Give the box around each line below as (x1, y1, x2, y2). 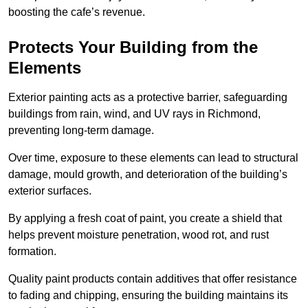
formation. (8, 245, 56, 257)
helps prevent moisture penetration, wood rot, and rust (8, 228, 269, 241)
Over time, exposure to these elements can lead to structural (8, 151, 298, 164)
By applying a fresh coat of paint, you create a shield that (8, 212, 282, 224)
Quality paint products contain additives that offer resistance (8, 272, 297, 285)
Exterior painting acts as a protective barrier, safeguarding (8, 91, 287, 103)
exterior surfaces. (8, 184, 91, 197)
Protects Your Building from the (8, 37, 258, 56)
